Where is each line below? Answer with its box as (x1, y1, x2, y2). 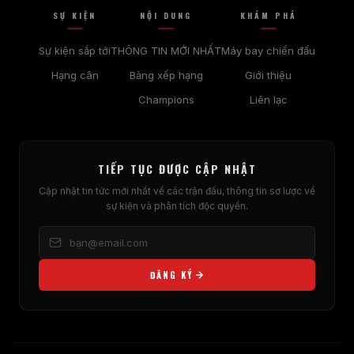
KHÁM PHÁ (239, 9, 297, 21)
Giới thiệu (245, 68, 292, 81)
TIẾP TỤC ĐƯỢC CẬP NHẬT (97, 160, 257, 177)
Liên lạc (249, 92, 288, 106)
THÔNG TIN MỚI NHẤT (111, 43, 221, 57)
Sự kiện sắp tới (39, 43, 111, 57)
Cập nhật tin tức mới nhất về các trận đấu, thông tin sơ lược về (39, 184, 315, 197)
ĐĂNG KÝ (149, 268, 194, 281)
